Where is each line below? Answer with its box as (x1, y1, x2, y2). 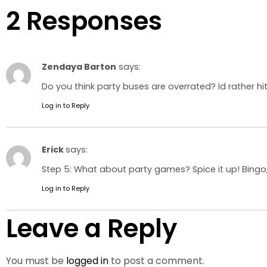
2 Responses (6, 4, 162, 39)
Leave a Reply (6, 210, 177, 246)
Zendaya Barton (42, 61, 116, 73)
